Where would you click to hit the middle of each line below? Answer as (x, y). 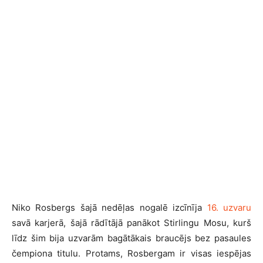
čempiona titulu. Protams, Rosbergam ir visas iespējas (131, 253)
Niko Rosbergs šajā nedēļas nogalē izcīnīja (109, 208)
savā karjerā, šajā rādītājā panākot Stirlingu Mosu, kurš (131, 223)
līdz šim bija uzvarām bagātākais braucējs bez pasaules (131, 238)
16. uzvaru (229, 208)
